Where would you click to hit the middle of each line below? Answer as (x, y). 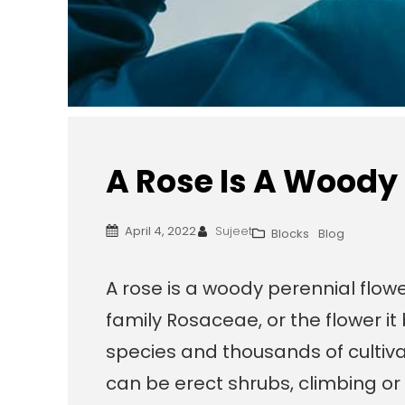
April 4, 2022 (161, 231)
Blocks (291, 233)
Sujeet (234, 231)
